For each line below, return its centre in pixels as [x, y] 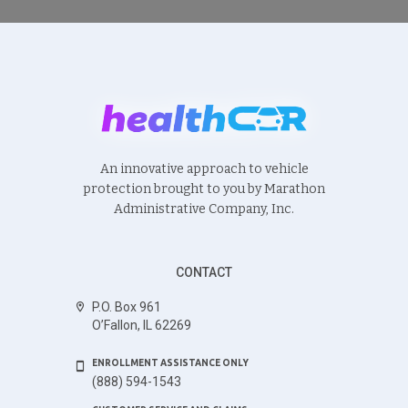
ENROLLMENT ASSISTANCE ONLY [171, 363]
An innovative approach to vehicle [204, 169]
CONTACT [204, 273]
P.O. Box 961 [127, 307]
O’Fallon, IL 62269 [142, 326]
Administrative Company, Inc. [204, 209]
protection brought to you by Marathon [204, 189]
